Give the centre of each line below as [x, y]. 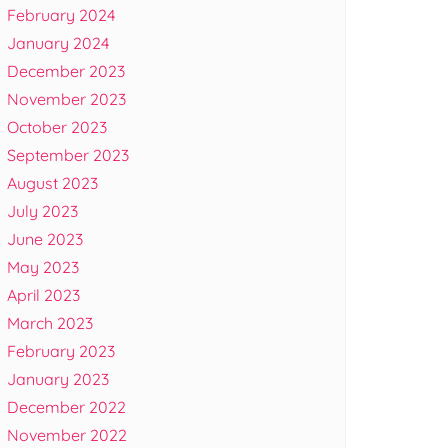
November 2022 [67, 434]
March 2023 [50, 322]
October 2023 [57, 126]
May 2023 [43, 266]
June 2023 [45, 238]
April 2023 [43, 294]
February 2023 [61, 350]
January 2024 [58, 42]
